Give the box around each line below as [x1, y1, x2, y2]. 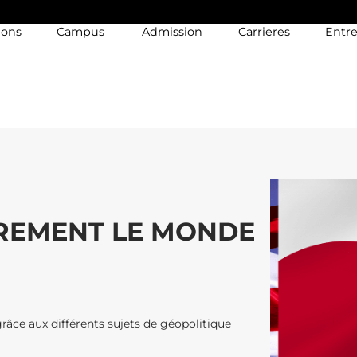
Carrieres [237, 25, 290, 39]
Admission [141, 25, 202, 39]
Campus [56, 25, 104, 39]
